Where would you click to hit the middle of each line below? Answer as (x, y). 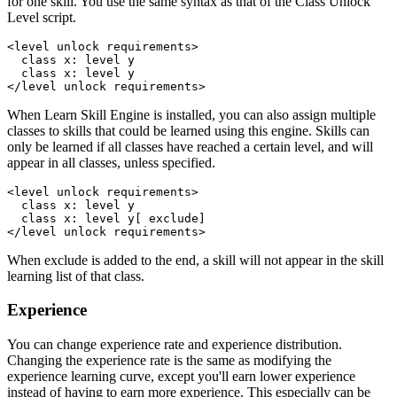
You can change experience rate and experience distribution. (175, 345)
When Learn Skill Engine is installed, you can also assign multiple (191, 114)
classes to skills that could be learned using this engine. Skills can (188, 130)
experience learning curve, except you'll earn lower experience (181, 377)
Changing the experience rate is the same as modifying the (169, 361)
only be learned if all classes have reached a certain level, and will (190, 146)
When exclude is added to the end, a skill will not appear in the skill (195, 260)
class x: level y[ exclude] (106, 218)
